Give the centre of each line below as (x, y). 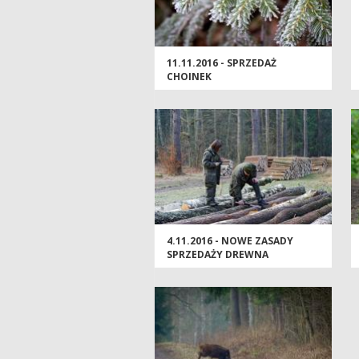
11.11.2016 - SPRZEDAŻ (222, 63)
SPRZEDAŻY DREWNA (218, 255)
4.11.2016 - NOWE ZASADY (230, 241)
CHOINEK (189, 77)
